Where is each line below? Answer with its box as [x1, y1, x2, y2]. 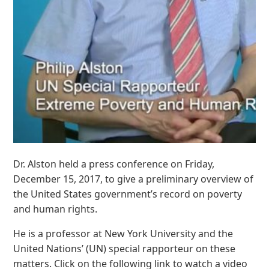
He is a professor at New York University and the [13, 227, 234, 241]
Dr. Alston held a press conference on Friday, [13, 157, 215, 171]
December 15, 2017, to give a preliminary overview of [13, 172, 254, 186]
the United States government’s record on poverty [13, 187, 243, 201]
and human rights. [13, 202, 98, 216]
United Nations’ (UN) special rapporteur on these [13, 242, 236, 256]
